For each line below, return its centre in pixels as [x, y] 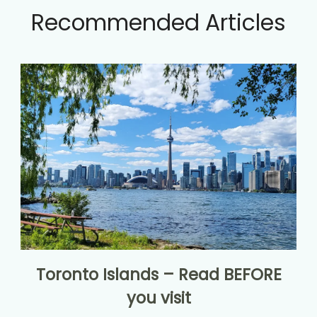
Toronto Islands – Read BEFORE [158, 274]
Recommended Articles [158, 22]
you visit [158, 298]
